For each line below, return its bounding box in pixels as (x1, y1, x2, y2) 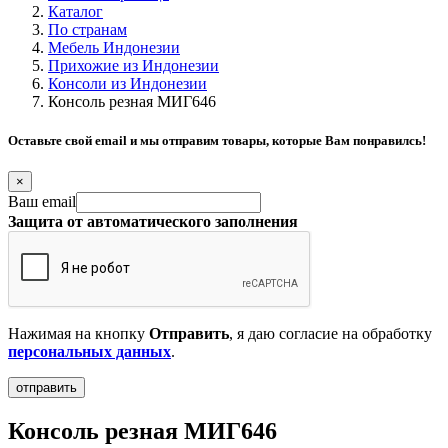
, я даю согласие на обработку (229, 325, 432, 343)
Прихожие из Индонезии (48, 57, 219, 74)
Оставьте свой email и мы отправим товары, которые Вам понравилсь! (8, 133, 426, 149)
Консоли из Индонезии (48, 75, 207, 92)
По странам (48, 21, 127, 38)
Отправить (149, 325, 229, 343)
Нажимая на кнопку (8, 325, 149, 343)
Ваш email (8, 193, 76, 211)
